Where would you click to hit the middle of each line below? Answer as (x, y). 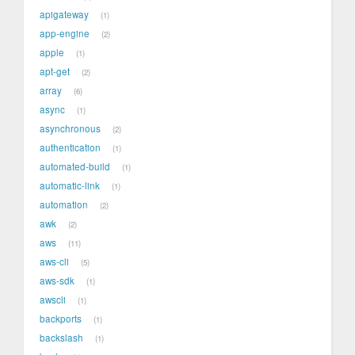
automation (64, 205)
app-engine (65, 34)
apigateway (64, 15)
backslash (61, 338)
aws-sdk (57, 281)
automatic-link (70, 186)
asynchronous (70, 129)
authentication (70, 148)
